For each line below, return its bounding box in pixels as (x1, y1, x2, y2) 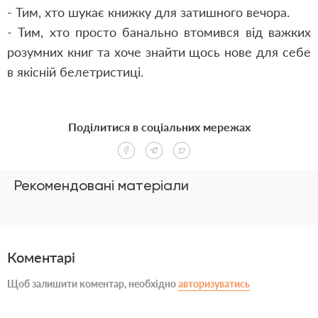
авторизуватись (178, 278, 250, 290)
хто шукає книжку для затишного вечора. (41, 4, 290, 20)
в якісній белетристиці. (7, 64, 143, 79)
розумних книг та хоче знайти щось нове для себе (7, 44, 311, 60)
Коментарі (7, 248, 75, 265)
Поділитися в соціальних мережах (67, 120, 251, 133)
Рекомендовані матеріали (14, 177, 189, 194)
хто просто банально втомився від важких (49, 24, 312, 40)
